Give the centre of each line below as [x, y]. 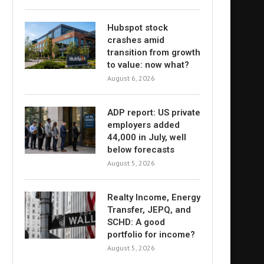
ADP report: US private [154, 113]
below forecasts [141, 150]
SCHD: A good [136, 222]
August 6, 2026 [131, 78]
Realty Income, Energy [154, 197]
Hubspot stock [138, 28]
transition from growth [154, 52]
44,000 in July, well [147, 137]
